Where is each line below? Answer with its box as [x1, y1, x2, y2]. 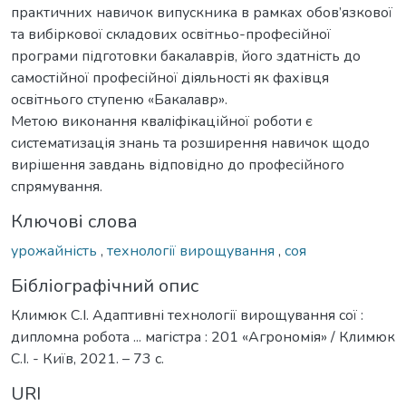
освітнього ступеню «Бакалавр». [11, 89, 227, 110]
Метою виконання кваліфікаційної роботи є [11, 111, 313, 131]
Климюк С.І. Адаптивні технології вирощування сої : [11, 304, 363, 325]
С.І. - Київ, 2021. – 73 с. [11, 348, 164, 369]
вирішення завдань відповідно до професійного [11, 154, 344, 175]
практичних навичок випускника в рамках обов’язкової [11, 2, 392, 23]
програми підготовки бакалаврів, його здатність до [11, 45, 361, 66]
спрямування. [11, 176, 102, 197]
